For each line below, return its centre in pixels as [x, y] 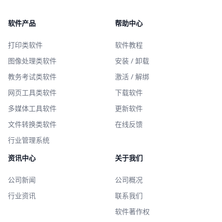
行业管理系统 [29, 140]
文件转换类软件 [32, 124]
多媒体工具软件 [32, 108]
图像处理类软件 [32, 61]
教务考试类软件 [32, 77]
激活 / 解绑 [132, 77]
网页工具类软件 [32, 92]
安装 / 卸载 [132, 61]
